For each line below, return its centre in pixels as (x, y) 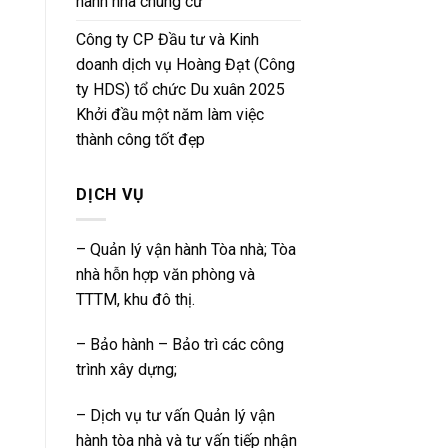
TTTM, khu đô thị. (135, 299)
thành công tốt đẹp (140, 140)
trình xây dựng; (126, 370)
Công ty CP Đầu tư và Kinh (167, 40)
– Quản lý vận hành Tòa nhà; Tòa (186, 249)
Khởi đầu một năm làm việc (170, 115)
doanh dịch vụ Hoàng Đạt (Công (185, 65)
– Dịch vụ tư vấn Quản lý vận (175, 416)
